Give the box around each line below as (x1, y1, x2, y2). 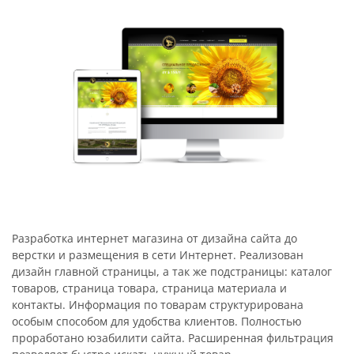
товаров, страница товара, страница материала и (12, 280, 287, 296)
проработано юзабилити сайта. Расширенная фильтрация (12, 330, 333, 345)
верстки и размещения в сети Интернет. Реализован (12, 247, 303, 262)
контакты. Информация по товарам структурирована (12, 296, 303, 312)
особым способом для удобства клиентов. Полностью (12, 313, 302, 329)
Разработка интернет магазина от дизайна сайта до (12, 230, 297, 246)
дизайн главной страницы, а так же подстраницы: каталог (12, 263, 332, 279)
